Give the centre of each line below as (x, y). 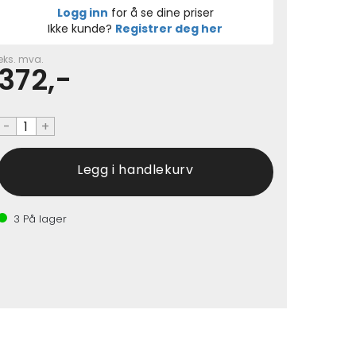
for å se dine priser (161, 13)
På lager (43, 219)
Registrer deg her (169, 29)
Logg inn (82, 13)
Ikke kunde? (82, 29)
